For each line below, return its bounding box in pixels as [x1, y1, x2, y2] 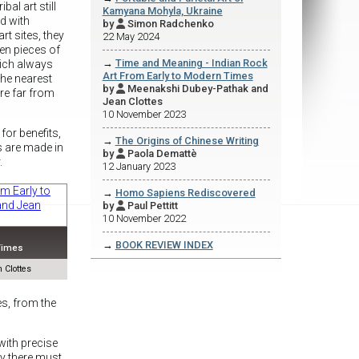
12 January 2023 [102, 160, 175, 173]
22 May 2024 [102, 30, 159, 43]
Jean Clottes [102, 95, 163, 108]
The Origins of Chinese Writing [115, 135, 259, 147]
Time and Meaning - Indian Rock [115, 57, 268, 70]
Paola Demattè [127, 147, 197, 160]
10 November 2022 [102, 212, 186, 225]
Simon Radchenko [127, 18, 214, 30]
